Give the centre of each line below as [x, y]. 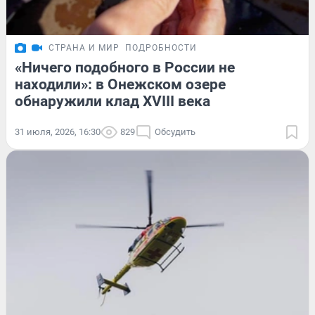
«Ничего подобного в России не [125, 67]
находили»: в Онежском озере [120, 84]
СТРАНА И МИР [84, 47]
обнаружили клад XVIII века [112, 101]
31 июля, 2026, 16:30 [58, 131]
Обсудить [175, 131]
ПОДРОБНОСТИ [161, 47]
